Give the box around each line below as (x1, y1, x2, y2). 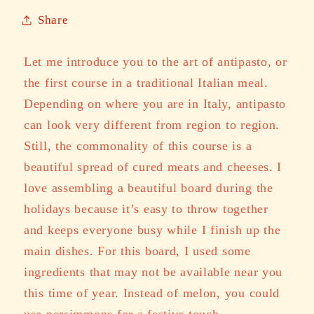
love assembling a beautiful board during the (24, 180, 273, 195)
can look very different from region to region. (24, 117, 280, 132)
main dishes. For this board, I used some (24, 243, 251, 258)
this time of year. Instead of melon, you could (24, 285, 280, 300)
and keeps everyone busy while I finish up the (24, 222, 281, 237)
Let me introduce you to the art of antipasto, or (24, 54, 287, 69)
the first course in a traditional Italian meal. (24, 75, 268, 90)
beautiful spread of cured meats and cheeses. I (24, 159, 282, 174)
